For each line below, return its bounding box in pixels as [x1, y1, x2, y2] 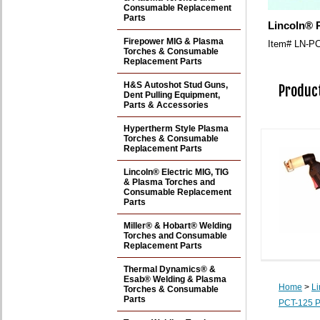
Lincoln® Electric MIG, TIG [124, 167, 229, 177]
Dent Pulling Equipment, [124, 90, 220, 100]
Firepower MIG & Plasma [124, 36, 224, 46]
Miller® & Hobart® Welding [124, 221, 231, 231]
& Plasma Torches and [124, 177, 215, 187]
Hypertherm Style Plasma [124, 124, 229, 134]
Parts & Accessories [124, 100, 209, 110]
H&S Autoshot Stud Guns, [124, 80, 228, 90]
